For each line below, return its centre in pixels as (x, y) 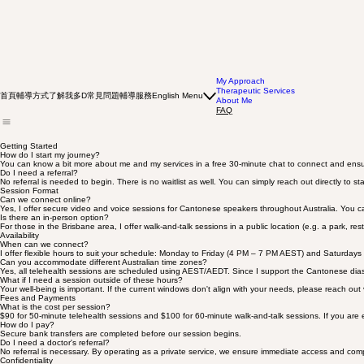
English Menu (178, 117)
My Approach (240, 102)
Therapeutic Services (256, 112)
